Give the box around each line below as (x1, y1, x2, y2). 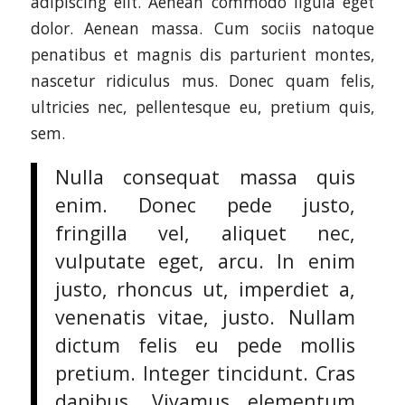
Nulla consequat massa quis (54, 163, 356, 190)
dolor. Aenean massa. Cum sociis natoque (30, 17, 375, 39)
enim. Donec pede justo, (54, 191, 356, 218)
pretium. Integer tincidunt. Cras (54, 359, 356, 386)
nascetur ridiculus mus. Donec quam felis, (30, 70, 375, 91)
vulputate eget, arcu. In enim (54, 247, 356, 274)
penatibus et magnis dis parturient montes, (30, 43, 375, 65)
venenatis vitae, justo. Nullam (54, 303, 356, 330)
